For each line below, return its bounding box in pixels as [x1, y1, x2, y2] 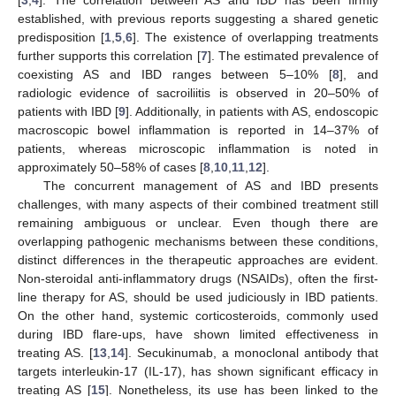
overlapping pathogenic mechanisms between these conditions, [18, 233, 378, 248]
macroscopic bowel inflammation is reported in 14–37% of [18, 122, 378, 137]
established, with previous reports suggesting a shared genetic [18, 11, 378, 26]
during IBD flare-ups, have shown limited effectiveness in [18, 326, 378, 341]
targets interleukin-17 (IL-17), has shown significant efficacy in [18, 363, 378, 378]
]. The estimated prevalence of [207, 48, 378, 63]
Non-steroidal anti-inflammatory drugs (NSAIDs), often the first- [18, 270, 378, 286]
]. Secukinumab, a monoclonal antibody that [125, 345, 378, 360]
